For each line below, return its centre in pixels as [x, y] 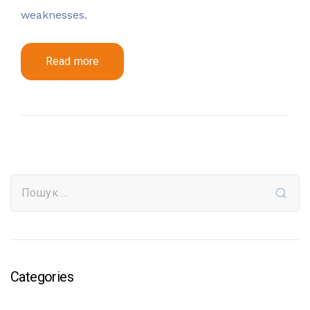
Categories [42, 276]
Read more [73, 61]
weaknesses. [54, 15]
